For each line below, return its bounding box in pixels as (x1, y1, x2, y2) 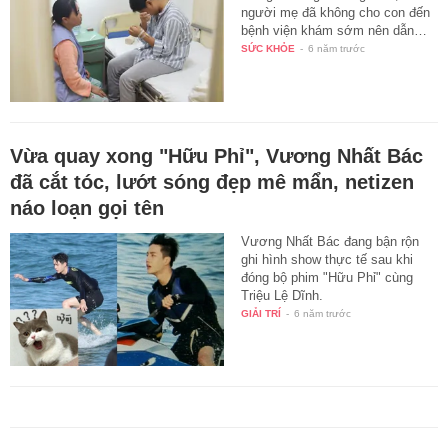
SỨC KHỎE (241, 42, 296, 54)
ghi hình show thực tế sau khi (241, 251, 414, 267)
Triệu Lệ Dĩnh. (241, 287, 324, 303)
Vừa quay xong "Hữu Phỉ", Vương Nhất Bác (10, 144, 423, 167)
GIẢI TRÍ (241, 307, 282, 319)
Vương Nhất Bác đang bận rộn (241, 233, 420, 249)
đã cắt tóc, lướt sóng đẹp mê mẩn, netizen (10, 170, 414, 193)
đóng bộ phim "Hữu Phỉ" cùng (241, 269, 414, 285)
